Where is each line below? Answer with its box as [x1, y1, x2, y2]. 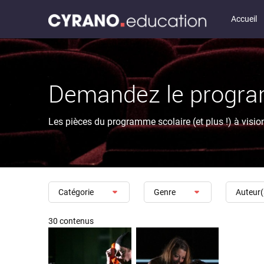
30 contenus [48, 216, 94, 226]
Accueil [231, 14, 257, 24]
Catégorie [58, 187, 94, 197]
